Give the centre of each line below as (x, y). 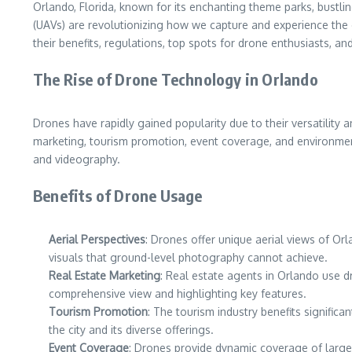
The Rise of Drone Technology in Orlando (176, 79)
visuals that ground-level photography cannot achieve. (188, 257)
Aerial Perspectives (97, 239)
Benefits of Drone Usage (118, 195)
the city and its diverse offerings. (131, 330)
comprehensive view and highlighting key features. (178, 293)
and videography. (77, 159)
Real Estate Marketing (104, 275)
